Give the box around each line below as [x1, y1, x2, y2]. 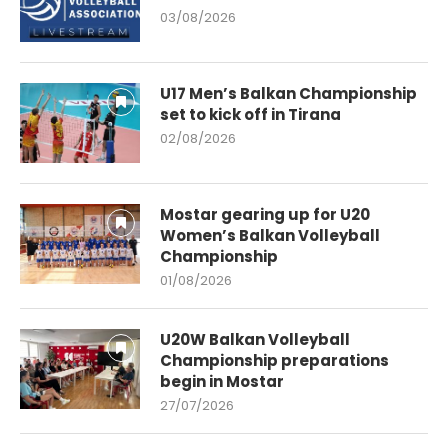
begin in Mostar [160, 370, 284, 392]
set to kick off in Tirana [160, 103, 341, 125]
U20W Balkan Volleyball [160, 328, 350, 350]
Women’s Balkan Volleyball [160, 224, 380, 246]
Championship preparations [160, 349, 389, 371]
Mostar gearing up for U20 [160, 203, 370, 225]
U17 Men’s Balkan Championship [160, 82, 417, 104]
